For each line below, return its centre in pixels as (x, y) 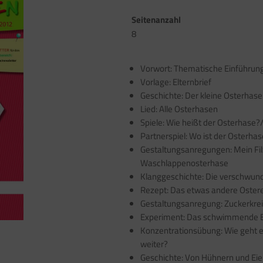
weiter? (154, 244)
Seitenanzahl (156, 20)
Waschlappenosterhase (184, 163)
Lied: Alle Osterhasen (179, 109)
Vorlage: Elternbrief (176, 82)
